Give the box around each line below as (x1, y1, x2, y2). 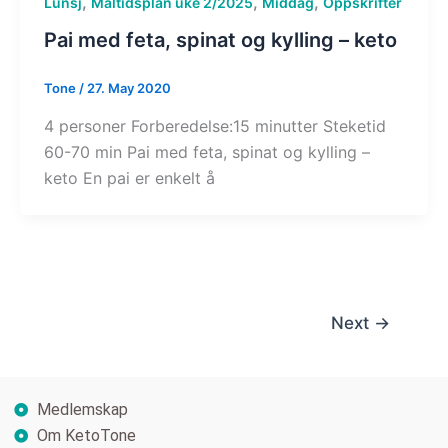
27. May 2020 (86, 80, 171, 97)
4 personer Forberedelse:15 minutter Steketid (43, 115, 386, 136)
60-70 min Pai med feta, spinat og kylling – (43, 141, 370, 162)
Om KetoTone (36, 426, 136, 445)
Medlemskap (36, 400, 128, 419)
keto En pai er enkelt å (43, 167, 215, 188)
